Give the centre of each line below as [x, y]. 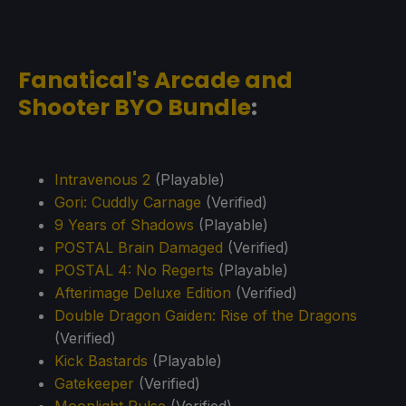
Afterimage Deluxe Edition [143, 293]
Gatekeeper [94, 384]
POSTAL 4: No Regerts [134, 271]
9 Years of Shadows [124, 225]
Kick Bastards [101, 361]
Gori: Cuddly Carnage [128, 203]
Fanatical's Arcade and [155, 81]
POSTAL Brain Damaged [139, 248]
